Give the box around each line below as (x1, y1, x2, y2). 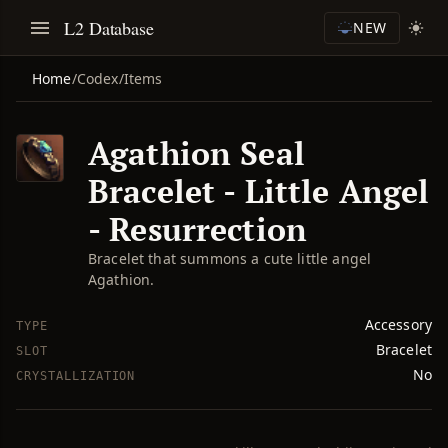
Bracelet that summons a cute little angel (88, 249, 372, 268)
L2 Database (64, 15, 155, 40)
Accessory (364, 315, 432, 334)
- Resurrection (88, 208, 308, 250)
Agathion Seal (88, 132, 305, 174)
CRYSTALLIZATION (16, 369, 136, 383)
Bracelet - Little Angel (88, 170, 430, 212)
